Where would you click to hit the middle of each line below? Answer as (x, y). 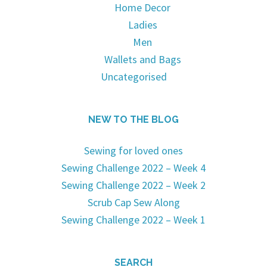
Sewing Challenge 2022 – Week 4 (133, 168)
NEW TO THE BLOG (133, 120)
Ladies (142, 25)
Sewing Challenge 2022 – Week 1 (133, 220)
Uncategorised (133, 77)
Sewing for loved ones (133, 151)
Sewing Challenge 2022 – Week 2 (133, 185)
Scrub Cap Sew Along (133, 203)
